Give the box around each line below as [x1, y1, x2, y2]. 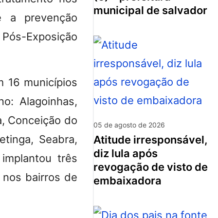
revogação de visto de [93, 160, 208, 173]
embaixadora [93, 174, 162, 187]
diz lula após [93, 146, 158, 160]
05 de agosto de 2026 [93, 120, 165, 129]
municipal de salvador [93, 3, 207, 17]
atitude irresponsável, [93, 133, 101, 146]
